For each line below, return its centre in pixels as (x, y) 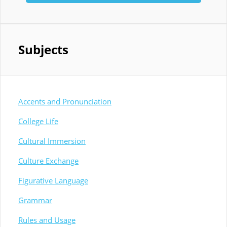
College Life (38, 121)
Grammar (35, 200)
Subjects (43, 50)
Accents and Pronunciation (65, 102)
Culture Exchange (48, 161)
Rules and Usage (47, 220)
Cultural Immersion (52, 141)
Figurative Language (53, 181)
